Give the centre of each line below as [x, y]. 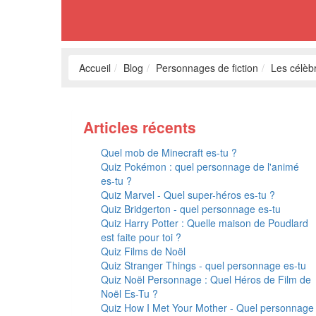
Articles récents [140, 127]
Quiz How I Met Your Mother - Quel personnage [207, 308]
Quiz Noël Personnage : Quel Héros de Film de [206, 279]
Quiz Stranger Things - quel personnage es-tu [203, 265]
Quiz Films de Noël [143, 251]
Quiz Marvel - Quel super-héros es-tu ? [188, 195]
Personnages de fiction [207, 68]
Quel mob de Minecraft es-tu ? [169, 152]
